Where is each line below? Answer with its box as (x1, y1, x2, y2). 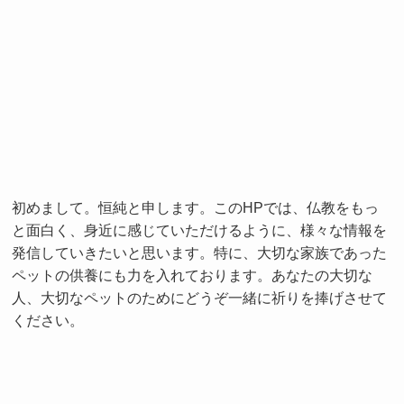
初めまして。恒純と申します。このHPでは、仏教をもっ (12, 198, 380, 216)
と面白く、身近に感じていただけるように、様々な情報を (12, 221, 388, 238)
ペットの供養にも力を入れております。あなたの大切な (12, 266, 373, 283)
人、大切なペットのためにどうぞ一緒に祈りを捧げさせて (12, 289, 388, 306)
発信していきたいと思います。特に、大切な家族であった (12, 243, 388, 261)
